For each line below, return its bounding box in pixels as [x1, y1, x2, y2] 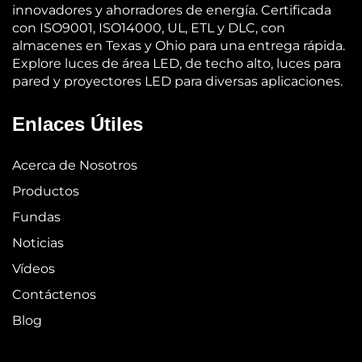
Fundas [12, 208, 61, 225]
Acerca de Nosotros [12, 157, 137, 173]
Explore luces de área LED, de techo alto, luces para [12, 55, 341, 71]
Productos [12, 183, 79, 199]
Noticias [12, 234, 64, 250]
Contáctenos [12, 286, 96, 302]
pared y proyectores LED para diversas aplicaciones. [12, 73, 343, 89]
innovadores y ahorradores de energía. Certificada [12, 2, 331, 18]
